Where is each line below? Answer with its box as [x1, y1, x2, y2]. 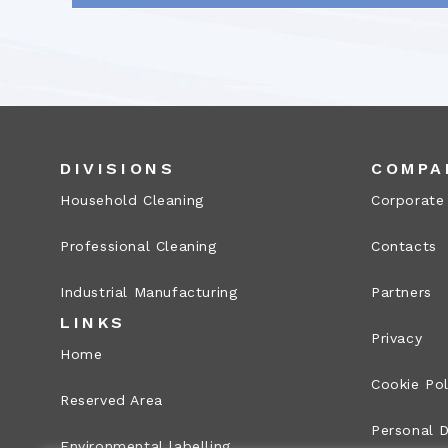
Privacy [371, 330, 423, 347]
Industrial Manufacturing [60, 284, 238, 301]
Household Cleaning [60, 192, 204, 209]
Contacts [371, 238, 437, 255]
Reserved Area [60, 392, 163, 409]
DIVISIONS [60, 159, 176, 179]
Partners [371, 284, 432, 301]
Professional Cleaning [60, 238, 217, 255]
